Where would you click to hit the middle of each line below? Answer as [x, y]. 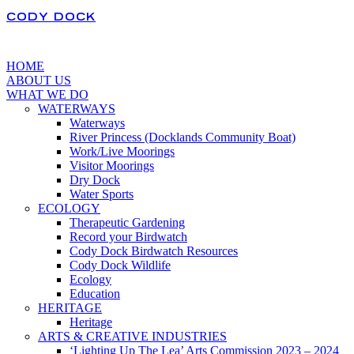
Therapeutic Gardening [127, 222]
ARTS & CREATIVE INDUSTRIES [132, 336]
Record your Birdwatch [128, 236]
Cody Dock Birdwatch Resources [154, 250]
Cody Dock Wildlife [120, 265]
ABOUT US [39, 80]
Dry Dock [95, 179]
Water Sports [102, 194]
